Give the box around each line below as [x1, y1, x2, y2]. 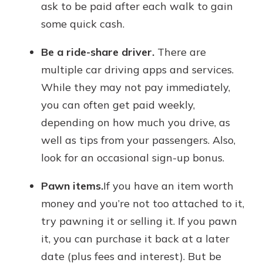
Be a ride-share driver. [41, 45, 154, 59]
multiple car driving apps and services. [41, 63, 234, 77]
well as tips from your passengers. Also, [41, 133, 235, 147]
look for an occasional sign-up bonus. [41, 151, 224, 165]
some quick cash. [41, 17, 124, 31]
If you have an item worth [103, 179, 234, 193]
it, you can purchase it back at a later [41, 232, 230, 246]
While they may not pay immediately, [41, 80, 230, 95]
